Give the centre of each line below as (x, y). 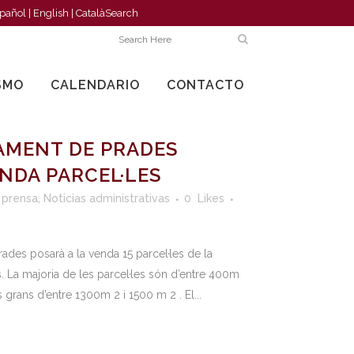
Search (122, 13)
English (51, 13)
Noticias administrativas (107, 198)
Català (90, 13)
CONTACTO (205, 85)
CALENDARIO (95, 85)
